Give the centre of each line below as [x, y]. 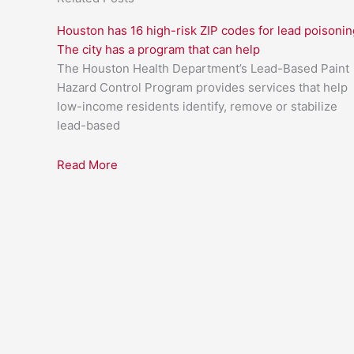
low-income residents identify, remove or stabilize [197, 106]
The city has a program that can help [158, 49]
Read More [87, 165]
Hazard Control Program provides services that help [202, 87]
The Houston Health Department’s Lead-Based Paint [203, 68]
